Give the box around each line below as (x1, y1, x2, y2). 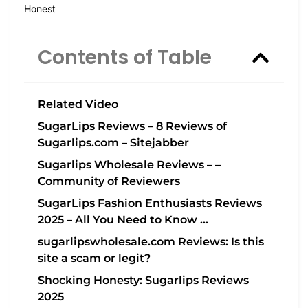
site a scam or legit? (38, 252, 151, 265)
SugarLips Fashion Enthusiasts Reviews (38, 197, 262, 210)
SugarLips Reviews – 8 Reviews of (38, 120, 227, 133)
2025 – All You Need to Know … (38, 213, 208, 227)
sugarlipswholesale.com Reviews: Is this (38, 235, 264, 249)
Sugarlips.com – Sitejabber (38, 136, 189, 150)
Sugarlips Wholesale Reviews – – (38, 158, 221, 172)
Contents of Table (38, 44, 212, 71)
